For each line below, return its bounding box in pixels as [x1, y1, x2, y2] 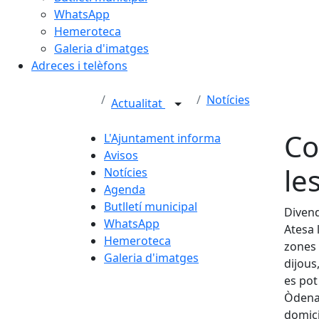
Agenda [104, 182, 145, 197]
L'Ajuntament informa [104, 130, 221, 146]
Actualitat [111, 95, 165, 112]
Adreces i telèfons [31, 58, 127, 73]
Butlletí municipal [104, 199, 197, 214]
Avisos [104, 147, 138, 163]
